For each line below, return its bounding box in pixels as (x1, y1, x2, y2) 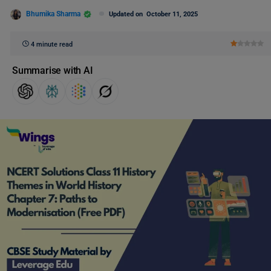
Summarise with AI (12, 65, 93, 76)
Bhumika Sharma (26, 9, 80, 18)
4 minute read (31, 41, 73, 48)
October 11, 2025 (146, 10, 198, 18)
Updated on (109, 10, 146, 18)
